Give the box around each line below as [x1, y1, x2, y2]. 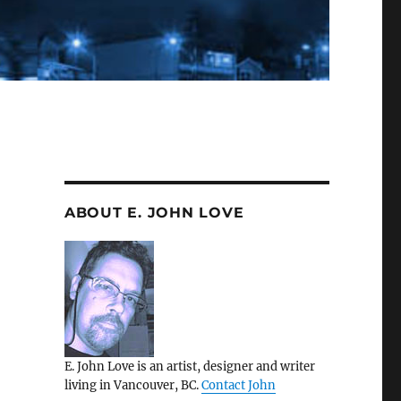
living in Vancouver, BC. [64, 377, 201, 393]
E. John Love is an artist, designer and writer [64, 358, 315, 374]
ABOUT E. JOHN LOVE [64, 203, 244, 221]
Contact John [200, 377, 276, 393]
